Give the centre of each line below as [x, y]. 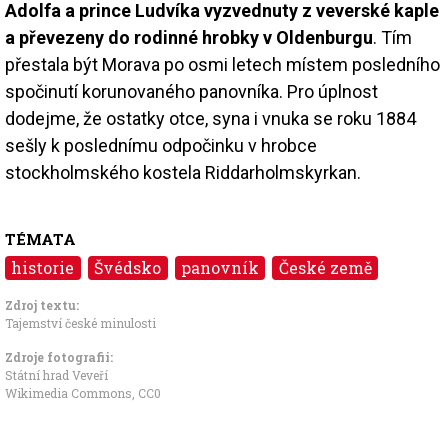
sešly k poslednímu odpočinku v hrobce [161, 145]
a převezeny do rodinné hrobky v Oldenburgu [189, 37]
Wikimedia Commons [68, 392]
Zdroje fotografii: [59, 356]
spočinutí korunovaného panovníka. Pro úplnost [191, 91]
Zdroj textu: [42, 304]
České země [325, 267]
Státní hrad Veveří [56, 374]
